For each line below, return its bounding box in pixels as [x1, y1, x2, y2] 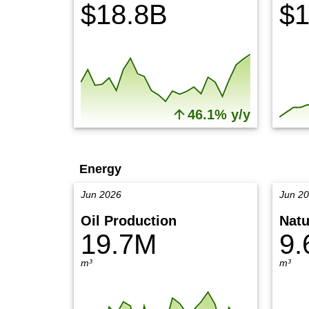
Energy [79, 162, 121, 176]
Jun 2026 [81, 189, 121, 200]
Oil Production [81, 213, 177, 228]
